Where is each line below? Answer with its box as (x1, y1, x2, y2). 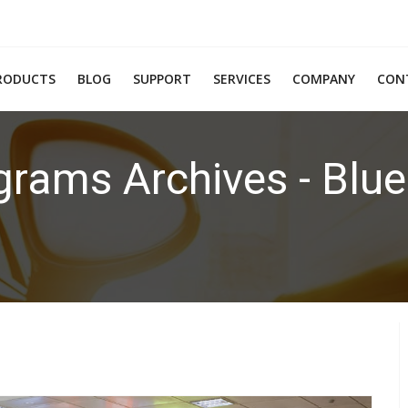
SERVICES (213, 69, 270, 87)
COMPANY (292, 69, 355, 87)
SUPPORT (133, 69, 191, 87)
